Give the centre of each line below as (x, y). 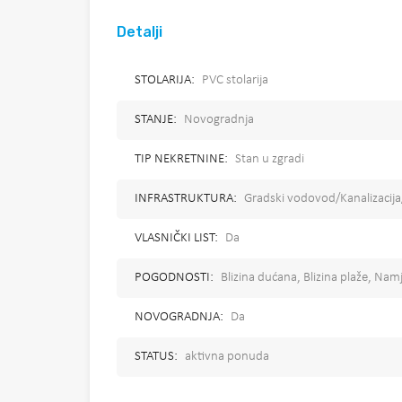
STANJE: (156, 120)
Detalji (140, 32)
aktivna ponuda (227, 357)
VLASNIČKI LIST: (176, 239)
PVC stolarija (235, 81)
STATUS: (156, 357)
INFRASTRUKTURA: (186, 199)
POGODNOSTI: (174, 278)
